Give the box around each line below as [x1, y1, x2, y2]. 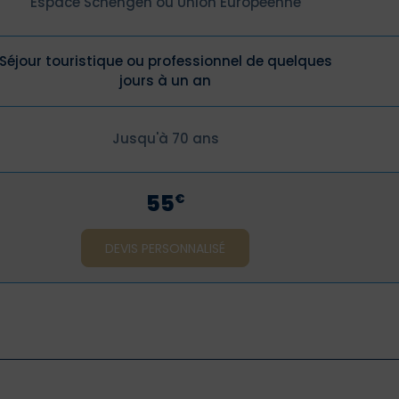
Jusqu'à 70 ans [111, 129, 219, 148]
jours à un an [119, 71, 211, 90]
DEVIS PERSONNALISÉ [105, 239, 225, 257]
